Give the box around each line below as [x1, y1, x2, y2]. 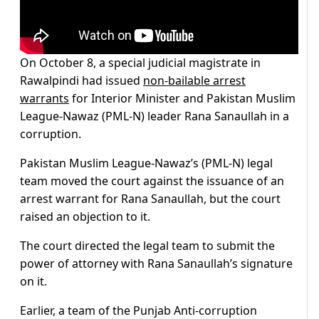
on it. [20, 273, 47, 290]
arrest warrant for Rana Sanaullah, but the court [20, 191, 281, 207]
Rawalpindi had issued [20, 73, 143, 89]
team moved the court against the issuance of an [20, 173, 284, 189]
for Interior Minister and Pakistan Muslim [69, 90, 296, 107]
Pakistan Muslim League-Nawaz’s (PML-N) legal [20, 155, 273, 172]
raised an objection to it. [20, 209, 150, 225]
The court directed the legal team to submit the [20, 238, 275, 254]
